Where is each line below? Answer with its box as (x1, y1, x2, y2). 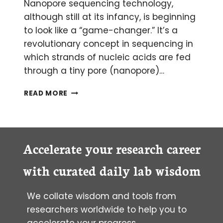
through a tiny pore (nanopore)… (24, 64, 164, 77)
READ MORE (24, 88, 68, 98)
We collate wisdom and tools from (27, 190, 176, 202)
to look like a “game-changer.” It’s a (24, 24, 178, 36)
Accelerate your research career (22, 139, 201, 157)
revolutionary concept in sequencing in (24, 37, 193, 50)
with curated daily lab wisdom (22, 161, 201, 179)
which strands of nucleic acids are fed (24, 51, 191, 63)
